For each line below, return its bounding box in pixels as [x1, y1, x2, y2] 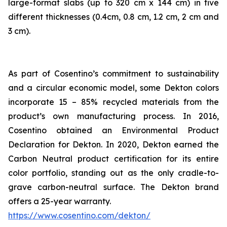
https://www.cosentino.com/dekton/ [8, 210, 150, 220]
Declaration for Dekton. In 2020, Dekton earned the [8, 139, 219, 149]
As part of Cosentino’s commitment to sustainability [8, 68, 219, 79]
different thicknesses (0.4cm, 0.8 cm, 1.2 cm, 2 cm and [8, 12, 219, 22]
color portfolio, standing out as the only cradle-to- [8, 168, 219, 178]
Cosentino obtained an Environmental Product [8, 125, 219, 135]
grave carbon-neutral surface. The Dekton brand [8, 182, 219, 192]
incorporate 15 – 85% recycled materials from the [8, 97, 219, 107]
